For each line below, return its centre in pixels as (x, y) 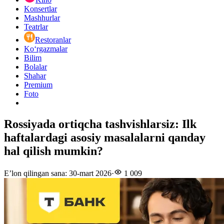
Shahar (35, 76)
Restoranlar (53, 40)
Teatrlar (36, 27)
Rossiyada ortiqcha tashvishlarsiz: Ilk (100, 124)
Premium (38, 85)
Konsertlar (40, 9)
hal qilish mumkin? (53, 151)
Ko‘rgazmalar (46, 49)
